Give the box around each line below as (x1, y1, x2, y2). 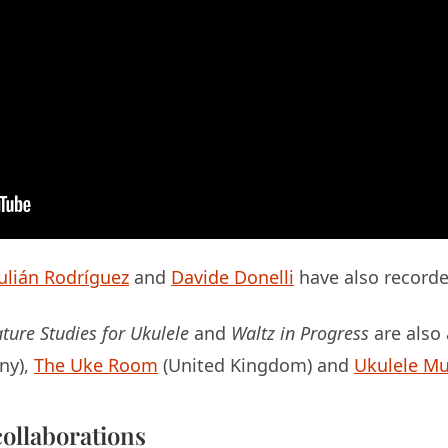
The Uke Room (34, 353, 158, 378)
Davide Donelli (171, 265, 294, 290)
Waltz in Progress (231, 321, 369, 346)
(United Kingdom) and (158, 353, 354, 378)
